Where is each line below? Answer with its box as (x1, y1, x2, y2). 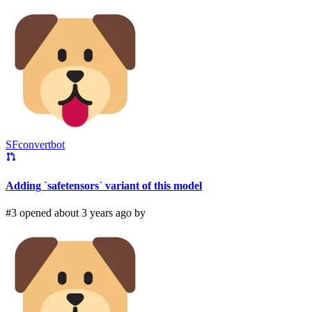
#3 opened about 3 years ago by (6, 207, 146, 219)
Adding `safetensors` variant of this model (6, 179, 202, 192)
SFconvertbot (6, 138, 65, 150)
